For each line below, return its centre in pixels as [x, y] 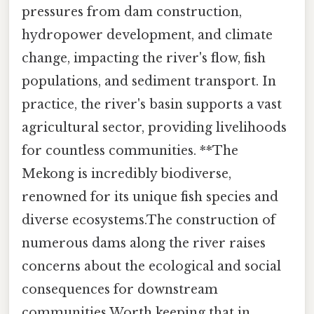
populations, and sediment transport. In [149, 82]
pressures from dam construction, [132, 12]
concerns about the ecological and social [151, 267]
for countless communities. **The [130, 151]
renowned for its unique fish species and [150, 197]
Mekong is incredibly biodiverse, [127, 174]
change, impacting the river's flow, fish [144, 59]
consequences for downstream [120, 290]
